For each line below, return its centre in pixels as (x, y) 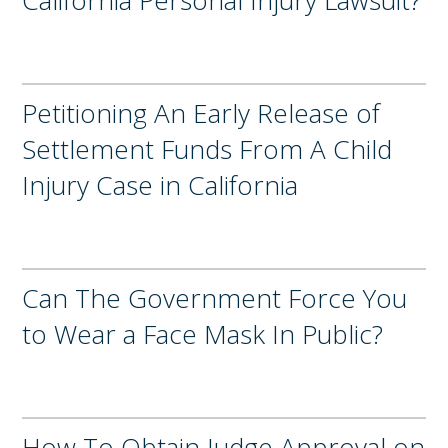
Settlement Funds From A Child (207, 148)
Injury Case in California (160, 184)
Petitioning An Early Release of (201, 112)
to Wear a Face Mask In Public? (203, 333)
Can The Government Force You (215, 297)
